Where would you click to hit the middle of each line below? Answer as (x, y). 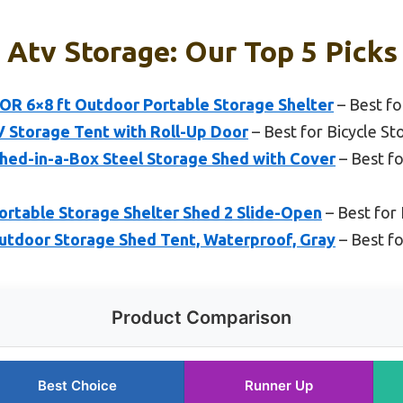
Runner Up (278, 385)
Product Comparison (201, 317)
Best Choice (77, 385)
